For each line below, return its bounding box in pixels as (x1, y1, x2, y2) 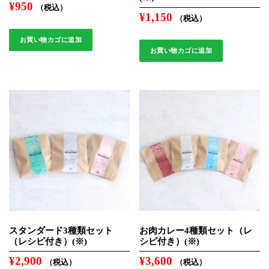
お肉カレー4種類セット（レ (139, 225, 253, 235)
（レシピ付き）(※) (9, 235, 87, 246)
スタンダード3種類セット (9, 225, 113, 235)
